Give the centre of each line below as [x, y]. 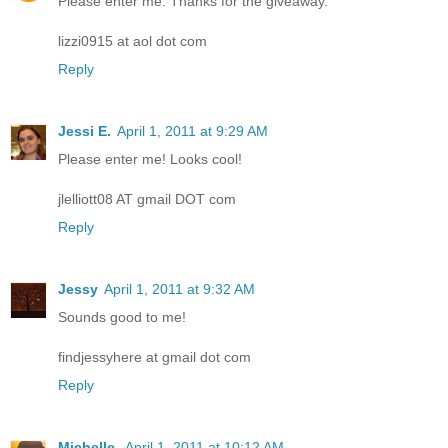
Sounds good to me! [122, 317]
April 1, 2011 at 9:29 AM [192, 131]
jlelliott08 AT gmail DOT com [147, 199]
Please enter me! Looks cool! [150, 159]
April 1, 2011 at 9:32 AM [179, 289]
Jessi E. [84, 131]
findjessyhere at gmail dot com [154, 357]
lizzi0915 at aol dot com [132, 41]
